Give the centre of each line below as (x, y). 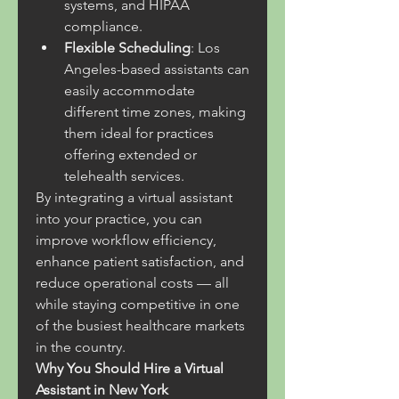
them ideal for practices (139, 133)
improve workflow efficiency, (126, 240)
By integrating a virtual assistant (134, 197)
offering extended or (130, 155)
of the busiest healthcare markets (140, 326)
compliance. (103, 26)
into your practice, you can (119, 219)
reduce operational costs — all (132, 283)
